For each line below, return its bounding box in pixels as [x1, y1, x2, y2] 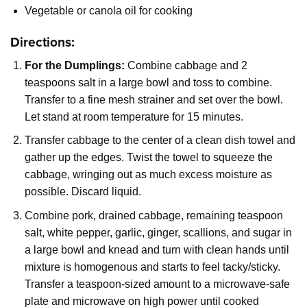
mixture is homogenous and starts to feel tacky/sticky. [24, 260, 280, 273]
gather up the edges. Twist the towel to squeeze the [24, 151, 273, 164]
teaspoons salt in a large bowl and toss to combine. [24, 76, 272, 88]
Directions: [10, 32, 75, 52]
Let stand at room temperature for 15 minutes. [24, 110, 243, 123]
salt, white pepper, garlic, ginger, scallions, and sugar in [24, 226, 292, 238]
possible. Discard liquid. [24, 186, 141, 198]
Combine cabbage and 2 [124, 59, 247, 71]
